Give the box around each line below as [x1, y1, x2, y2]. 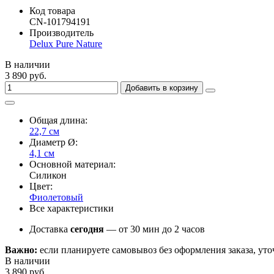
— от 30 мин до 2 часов [104, 223, 205, 234]
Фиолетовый [29, 191, 83, 202]
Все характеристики [29, 202, 114, 213]
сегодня [70, 223, 104, 234]
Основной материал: [29, 158, 116, 169]
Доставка [29, 223, 70, 234]
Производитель [29, 27, 94, 38]
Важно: [5, 244, 37, 255]
